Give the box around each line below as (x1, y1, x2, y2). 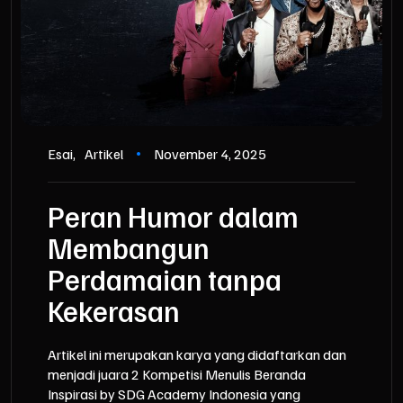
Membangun (48, 229, 210, 266)
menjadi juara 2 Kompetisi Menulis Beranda (48, 365, 306, 384)
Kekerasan (48, 292, 180, 329)
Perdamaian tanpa (48, 261, 282, 298)
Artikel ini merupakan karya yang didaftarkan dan (48, 345, 346, 364)
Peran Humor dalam (48, 198, 299, 235)
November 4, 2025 (154, 145, 266, 164)
